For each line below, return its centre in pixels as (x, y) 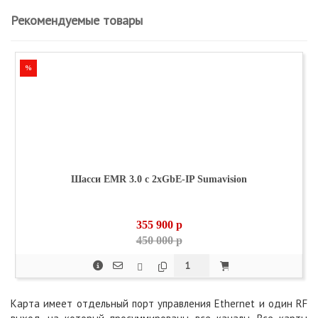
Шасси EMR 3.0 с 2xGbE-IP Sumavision (159, 179)
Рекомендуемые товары (77, 20)
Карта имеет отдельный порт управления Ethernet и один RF (159, 303)
